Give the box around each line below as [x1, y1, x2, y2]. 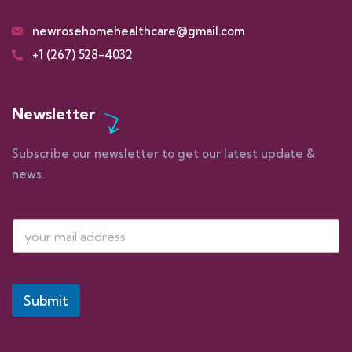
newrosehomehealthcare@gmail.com [31, 24, 244, 38]
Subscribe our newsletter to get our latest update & [12, 146, 315, 161]
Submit [24, 292, 68, 309]
